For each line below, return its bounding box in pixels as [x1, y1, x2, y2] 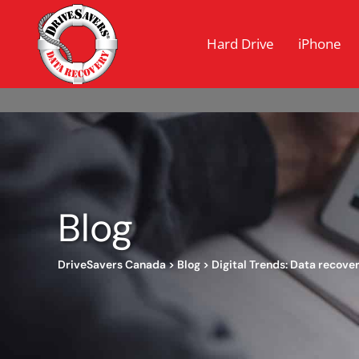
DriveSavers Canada [58, 256, 166, 272]
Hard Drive [207, 34, 274, 54]
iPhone [298, 34, 341, 54]
